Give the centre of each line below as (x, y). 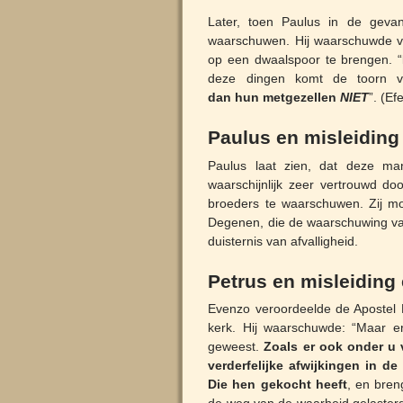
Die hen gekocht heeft (278, 385)
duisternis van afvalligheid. (283, 241)
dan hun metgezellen (274, 97)
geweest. (236, 347)
